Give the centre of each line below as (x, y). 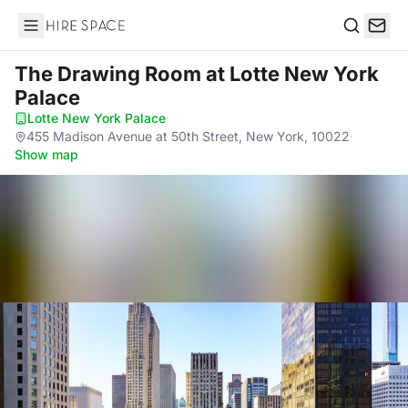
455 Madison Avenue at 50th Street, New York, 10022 (188, 136)
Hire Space (55, 35)
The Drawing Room (110, 74)
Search (365, 44)
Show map (46, 154)
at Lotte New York (292, 74)
